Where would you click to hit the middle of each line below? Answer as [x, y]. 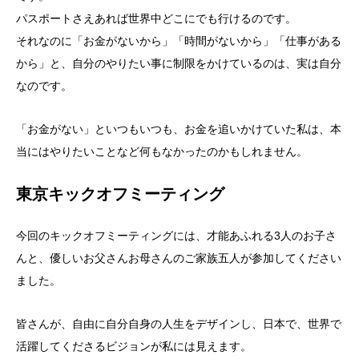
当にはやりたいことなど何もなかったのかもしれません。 [162, 151]
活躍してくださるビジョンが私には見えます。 [134, 347]
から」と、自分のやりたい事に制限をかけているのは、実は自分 [179, 63]
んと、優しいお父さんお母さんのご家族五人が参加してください [179, 258]
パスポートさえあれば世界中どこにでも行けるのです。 [156, 18]
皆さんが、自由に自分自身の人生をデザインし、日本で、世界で [179, 324]
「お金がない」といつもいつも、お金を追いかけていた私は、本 [179, 129]
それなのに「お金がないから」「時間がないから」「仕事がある [179, 40]
